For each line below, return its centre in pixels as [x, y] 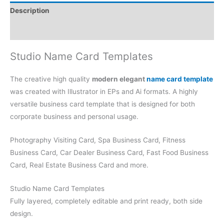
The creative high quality [51, 79]
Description [30, 11]
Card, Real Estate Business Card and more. [79, 165]
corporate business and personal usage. [74, 116]
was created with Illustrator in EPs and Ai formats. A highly [104, 91]
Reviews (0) [30, 30]
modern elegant [119, 79]
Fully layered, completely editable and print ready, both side [106, 201]
